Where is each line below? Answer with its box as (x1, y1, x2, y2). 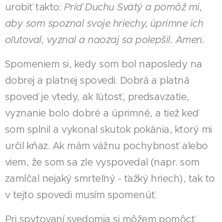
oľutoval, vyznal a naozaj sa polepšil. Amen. (5, 33, 205, 46)
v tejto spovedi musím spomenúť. (5, 188, 157, 201)
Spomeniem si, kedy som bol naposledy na (5, 57, 202, 70)
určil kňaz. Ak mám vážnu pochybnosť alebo (5, 139, 208, 152)
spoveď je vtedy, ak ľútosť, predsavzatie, (5, 90, 189, 103)
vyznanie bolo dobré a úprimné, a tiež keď (5, 107, 199, 119)
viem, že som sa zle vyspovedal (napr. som (5, 156, 200, 168)
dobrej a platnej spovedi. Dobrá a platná (5, 74, 190, 87)
